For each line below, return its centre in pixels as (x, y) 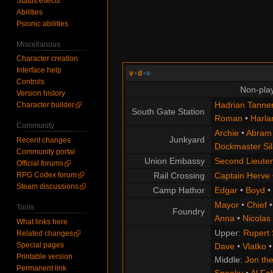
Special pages (41, 245)
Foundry (189, 212)
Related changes (45, 233)
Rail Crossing (179, 176)
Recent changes (44, 140)
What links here (42, 222)
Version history (41, 94)
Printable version (45, 256)
